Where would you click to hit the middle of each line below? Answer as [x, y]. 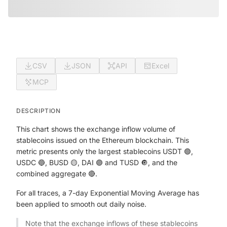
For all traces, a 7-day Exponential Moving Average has [108, 193]
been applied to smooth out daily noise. [81, 204]
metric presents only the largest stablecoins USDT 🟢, [105, 151]
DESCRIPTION [39, 111]
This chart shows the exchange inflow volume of [96, 129]
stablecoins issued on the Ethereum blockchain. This [103, 140]
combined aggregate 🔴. [57, 174]
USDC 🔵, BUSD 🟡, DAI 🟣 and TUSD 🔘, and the [97, 162]
